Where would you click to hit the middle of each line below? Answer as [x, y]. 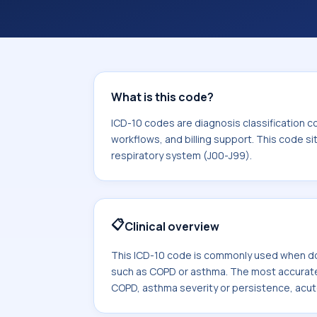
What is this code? [162, 97]
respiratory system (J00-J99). [181, 155]
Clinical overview [172, 226]
